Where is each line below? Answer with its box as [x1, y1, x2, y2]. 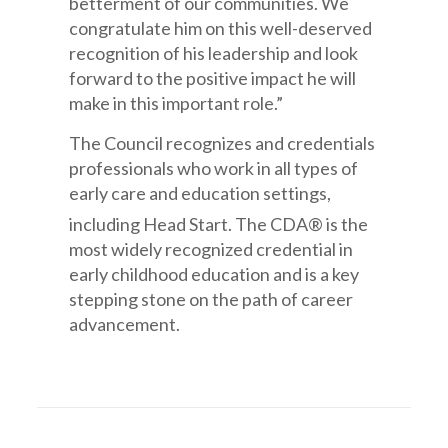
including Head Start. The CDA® [69, 213, 324, 235]
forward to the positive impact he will [69, 67, 357, 89]
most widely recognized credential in [69, 238, 354, 260]
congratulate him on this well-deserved [69, 17, 373, 39]
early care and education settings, [69, 182, 332, 204]
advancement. [69, 313, 181, 335]
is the [326, 213, 369, 235]
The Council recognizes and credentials [69, 132, 376, 154]
